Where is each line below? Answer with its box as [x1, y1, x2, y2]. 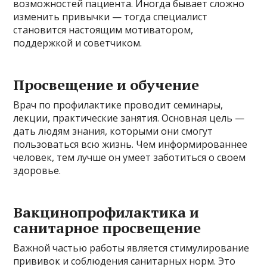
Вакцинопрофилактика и [13, 202, 200, 222]
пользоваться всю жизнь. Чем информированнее [13, 137, 248, 151]
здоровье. [13, 163, 61, 177]
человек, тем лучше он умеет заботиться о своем [13, 150, 246, 164]
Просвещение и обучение [13, 74, 200, 94]
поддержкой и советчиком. [13, 36, 142, 49]
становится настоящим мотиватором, [13, 23, 194, 36]
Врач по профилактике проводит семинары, [13, 98, 223, 111]
